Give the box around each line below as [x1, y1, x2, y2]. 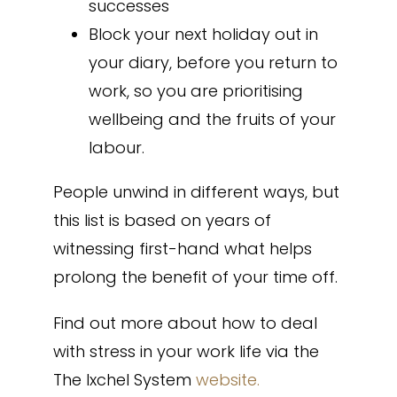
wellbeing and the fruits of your [88, 108, 336, 131]
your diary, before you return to [88, 51, 338, 74]
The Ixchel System [52, 369, 196, 392]
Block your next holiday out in [88, 23, 318, 46]
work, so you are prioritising [88, 80, 303, 103]
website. [195, 369, 260, 392]
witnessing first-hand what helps [52, 237, 312, 261]
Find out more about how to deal [52, 312, 317, 335]
